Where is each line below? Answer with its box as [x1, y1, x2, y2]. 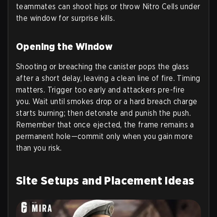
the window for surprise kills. [16, 13, 115, 23]
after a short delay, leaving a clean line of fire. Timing [16, 73, 201, 83]
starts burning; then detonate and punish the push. [16, 108, 191, 118]
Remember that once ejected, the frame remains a [16, 120, 194, 129]
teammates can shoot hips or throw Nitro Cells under [16, 1, 201, 11]
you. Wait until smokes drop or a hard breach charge [16, 96, 198, 106]
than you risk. [16, 143, 62, 153]
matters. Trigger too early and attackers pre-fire [16, 85, 185, 94]
